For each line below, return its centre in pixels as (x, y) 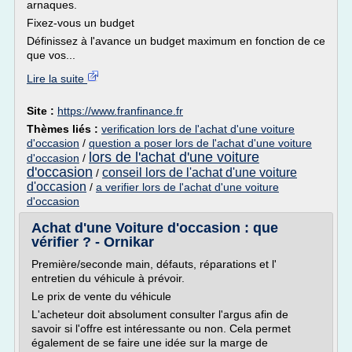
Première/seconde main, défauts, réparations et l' (154, 264)
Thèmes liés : (64, 129)
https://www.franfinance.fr (120, 111)
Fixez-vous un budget (81, 23)
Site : (42, 111)
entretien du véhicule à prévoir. (108, 278)
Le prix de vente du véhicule (101, 296)
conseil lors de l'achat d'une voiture (200, 172)
